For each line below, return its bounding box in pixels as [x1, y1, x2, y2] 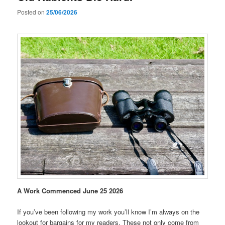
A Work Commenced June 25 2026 [17, 185, 124, 195]
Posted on [17, 8, 47, 17]
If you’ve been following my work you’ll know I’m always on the [17, 206, 200, 216]
